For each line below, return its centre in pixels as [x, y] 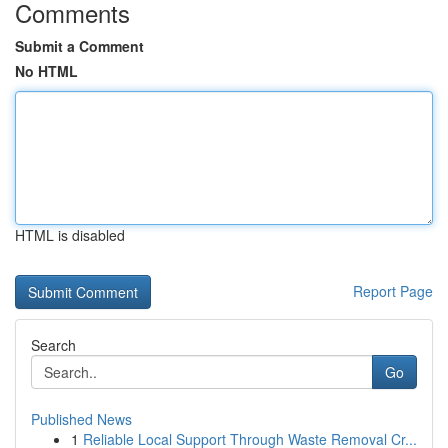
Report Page [393, 291]
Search [53, 345]
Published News [81, 419]
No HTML [46, 71]
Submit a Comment [79, 46]
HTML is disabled [70, 235]
